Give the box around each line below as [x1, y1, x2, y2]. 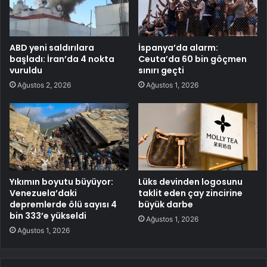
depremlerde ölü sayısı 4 [10, 198, 117, 211]
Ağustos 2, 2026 [17, 80, 71, 90]
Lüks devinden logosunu [138, 176, 243, 188]
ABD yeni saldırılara [10, 42, 94, 54]
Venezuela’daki [10, 187, 77, 200]
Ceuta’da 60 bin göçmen [138, 53, 247, 66]
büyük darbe [138, 198, 193, 211]
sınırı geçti [138, 64, 184, 77]
